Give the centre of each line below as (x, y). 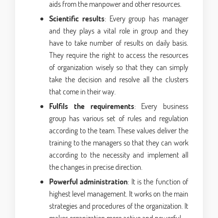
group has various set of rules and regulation (119, 118)
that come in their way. (82, 91)
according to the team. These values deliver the (119, 130)
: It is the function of (158, 182)
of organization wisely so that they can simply (119, 67)
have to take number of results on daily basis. (119, 43)
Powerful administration (89, 182)
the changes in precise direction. (96, 167)
